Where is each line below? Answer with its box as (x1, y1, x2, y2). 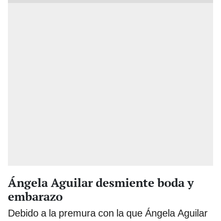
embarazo (8, 188, 63, 204)
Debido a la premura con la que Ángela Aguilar (8, 207, 208, 219)
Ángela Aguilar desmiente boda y (8, 174, 194, 190)
